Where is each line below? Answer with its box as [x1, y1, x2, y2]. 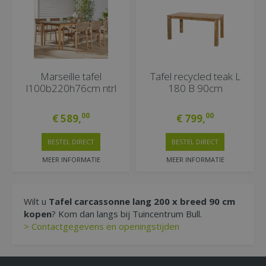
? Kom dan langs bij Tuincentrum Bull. [52, 208, 204, 220]
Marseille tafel [40, 69, 102, 84]
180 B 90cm [167, 81, 223, 96]
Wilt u [24, 195, 49, 208]
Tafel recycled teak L [150, 69, 240, 84]
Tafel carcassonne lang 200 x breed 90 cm [49, 195, 235, 208]
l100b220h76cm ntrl [26, 81, 116, 96]
